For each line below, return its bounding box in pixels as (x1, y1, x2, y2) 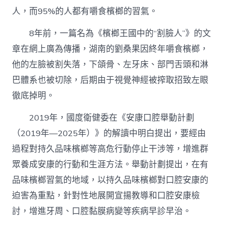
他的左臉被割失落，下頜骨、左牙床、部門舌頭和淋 (12, 58, 209, 70)
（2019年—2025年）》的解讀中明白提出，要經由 (12, 127, 206, 139)
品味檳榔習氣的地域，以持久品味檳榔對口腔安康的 (12, 174, 209, 186)
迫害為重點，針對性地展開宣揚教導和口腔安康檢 (12, 189, 200, 201)
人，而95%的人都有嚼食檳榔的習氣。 (12, 5, 158, 17)
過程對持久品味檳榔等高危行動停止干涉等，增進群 (12, 143, 209, 155)
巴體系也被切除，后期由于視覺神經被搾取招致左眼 (12, 74, 209, 86)
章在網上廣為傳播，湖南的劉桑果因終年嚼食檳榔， (12, 43, 209, 55)
